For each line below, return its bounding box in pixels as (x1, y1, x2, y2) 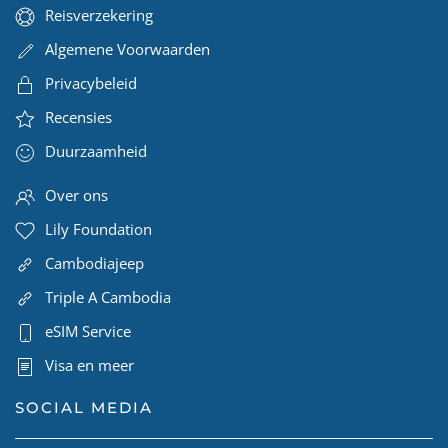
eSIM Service (45, 320, 131, 341)
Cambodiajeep (45, 252, 144, 273)
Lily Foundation (45, 218, 152, 239)
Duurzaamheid (45, 140, 147, 161)
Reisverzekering (45, 4, 153, 25)
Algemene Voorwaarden (45, 38, 210, 59)
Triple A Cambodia (45, 286, 171, 307)
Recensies (45, 106, 112, 127)
